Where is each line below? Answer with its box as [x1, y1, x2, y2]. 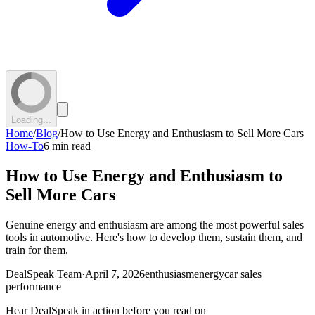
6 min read [44, 139, 91, 152]
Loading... [11, 114, 51, 125]
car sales [224, 267, 262, 280]
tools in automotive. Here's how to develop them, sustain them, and [6, 231, 302, 243]
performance [6, 280, 61, 292]
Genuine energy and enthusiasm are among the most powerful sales [6, 218, 304, 231]
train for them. [6, 243, 68, 256]
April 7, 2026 [85, 267, 145, 280]
